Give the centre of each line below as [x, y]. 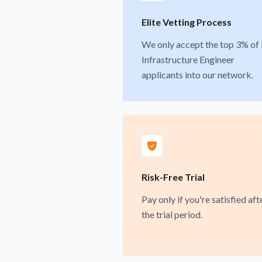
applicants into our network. [197, 74]
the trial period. [172, 214]
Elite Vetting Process [186, 22]
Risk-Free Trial [173, 177]
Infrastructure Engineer [188, 59]
